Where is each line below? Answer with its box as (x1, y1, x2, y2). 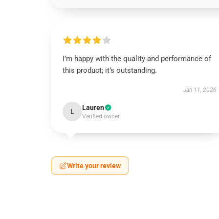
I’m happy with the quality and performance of (63, 54, 211, 63)
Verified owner (82, 113, 120, 120)
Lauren (82, 104, 104, 111)
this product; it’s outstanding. (63, 66, 157, 75)
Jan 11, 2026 (183, 87, 217, 93)
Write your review (67, 162, 121, 170)
